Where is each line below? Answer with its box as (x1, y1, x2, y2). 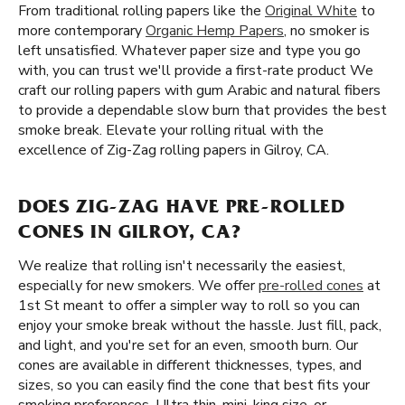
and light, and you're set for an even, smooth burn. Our (18, 335, 358, 355)
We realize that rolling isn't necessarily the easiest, (18, 256, 345, 276)
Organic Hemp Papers (146, 21, 284, 41)
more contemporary (18, 21, 146, 41)
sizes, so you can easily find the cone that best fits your (18, 375, 370, 395)
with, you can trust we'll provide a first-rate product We (18, 61, 373, 80)
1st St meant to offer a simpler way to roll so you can (18, 296, 360, 316)
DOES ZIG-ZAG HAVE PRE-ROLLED (18, 199, 345, 219)
